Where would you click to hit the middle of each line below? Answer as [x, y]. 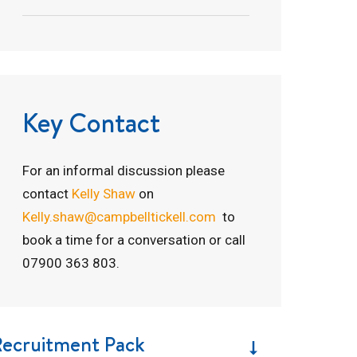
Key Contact [92, 122]
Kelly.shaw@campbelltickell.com [120, 216]
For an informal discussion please [124, 170]
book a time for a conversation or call [134, 239]
